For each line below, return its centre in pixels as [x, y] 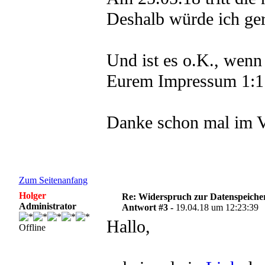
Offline [32, 227]
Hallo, [128, 227]
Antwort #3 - [149, 207]
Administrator [47, 206]
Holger [32, 195]
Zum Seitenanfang [53, 180]
